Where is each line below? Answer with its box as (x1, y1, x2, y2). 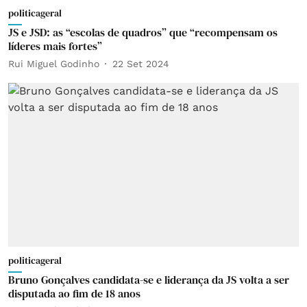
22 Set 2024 (112, 58, 169, 69)
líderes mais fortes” (8, 38, 102, 53)
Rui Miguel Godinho (8, 58, 99, 69)
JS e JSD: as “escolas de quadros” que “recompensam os (8, 25, 278, 40)
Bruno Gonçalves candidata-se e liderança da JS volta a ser (8, 271, 289, 287)
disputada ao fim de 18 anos (8, 285, 140, 301)
